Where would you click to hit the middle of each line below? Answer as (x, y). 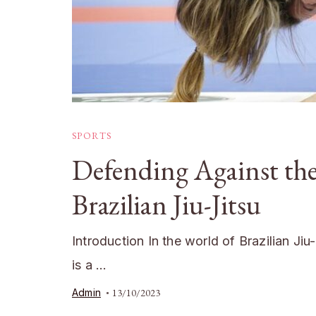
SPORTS (92, 136)
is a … (90, 265)
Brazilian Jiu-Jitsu (166, 205)
